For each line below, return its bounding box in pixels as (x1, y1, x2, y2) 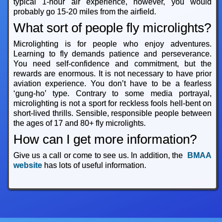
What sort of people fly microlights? (13, 21, 211, 35)
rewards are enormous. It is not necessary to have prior (13, 69, 212, 78)
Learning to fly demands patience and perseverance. (13, 50, 212, 58)
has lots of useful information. (42, 161, 146, 170)
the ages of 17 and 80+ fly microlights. (13, 119, 146, 128)
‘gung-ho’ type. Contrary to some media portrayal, (13, 89, 212, 98)
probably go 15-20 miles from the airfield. (13, 7, 156, 16)
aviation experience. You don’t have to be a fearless (13, 79, 212, 88)
